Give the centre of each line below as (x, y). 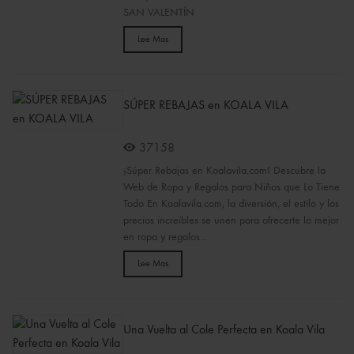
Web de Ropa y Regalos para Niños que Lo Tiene (231, 187)
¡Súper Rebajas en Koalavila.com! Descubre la (224, 171)
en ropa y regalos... (165, 237)
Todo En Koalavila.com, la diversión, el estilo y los (231, 204)
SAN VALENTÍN (158, 13)
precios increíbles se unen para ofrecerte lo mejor (231, 220)
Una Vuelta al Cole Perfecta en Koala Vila (224, 330)
